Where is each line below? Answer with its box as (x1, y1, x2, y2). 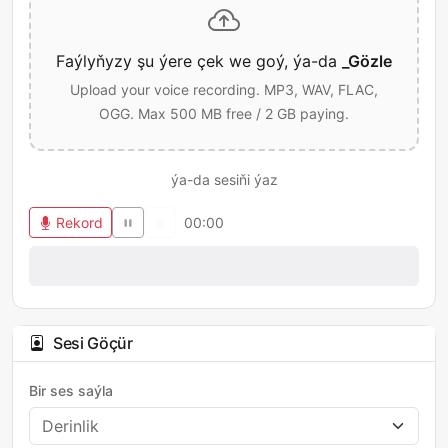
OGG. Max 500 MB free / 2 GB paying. (99, 105, 349, 122)
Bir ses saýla (29, 382, 113, 399)
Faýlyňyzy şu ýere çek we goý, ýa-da (56, 51, 342, 71)
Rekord (56, 214, 103, 231)
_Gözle (342, 51, 392, 71)
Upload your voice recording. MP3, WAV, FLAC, (70, 81, 378, 98)
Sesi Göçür (53, 333, 133, 353)
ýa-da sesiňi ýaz (170, 171, 278, 188)
